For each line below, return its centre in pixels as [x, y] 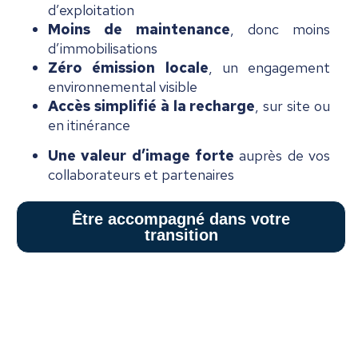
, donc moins [280, 29]
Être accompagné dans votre [181, 219]
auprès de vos [282, 156]
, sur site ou [293, 105]
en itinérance [89, 125]
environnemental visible [123, 86]
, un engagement [269, 67]
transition [181, 235]
